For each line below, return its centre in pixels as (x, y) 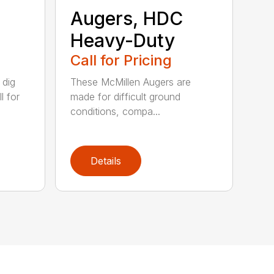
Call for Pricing (121, 61)
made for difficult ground (126, 97)
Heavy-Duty (123, 41)
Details (106, 161)
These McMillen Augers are (131, 82)
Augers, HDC (127, 19)
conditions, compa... (116, 112)
